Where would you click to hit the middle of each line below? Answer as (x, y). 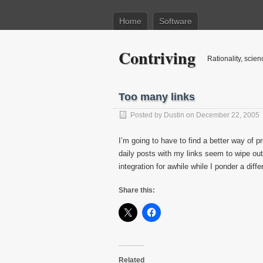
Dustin (174, 115)
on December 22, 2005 (222, 115)
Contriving (157, 58)
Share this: (137, 190)
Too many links (157, 97)
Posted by (147, 115)
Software (176, 21)
